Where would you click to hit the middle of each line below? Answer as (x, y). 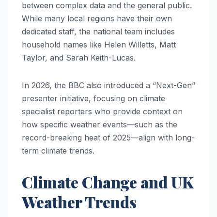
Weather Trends (79, 202)
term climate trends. (58, 151)
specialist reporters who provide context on (102, 112)
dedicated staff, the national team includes (98, 32)
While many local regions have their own (97, 19)
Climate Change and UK (107, 182)
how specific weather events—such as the (100, 125)
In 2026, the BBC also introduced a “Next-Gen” (108, 85)
